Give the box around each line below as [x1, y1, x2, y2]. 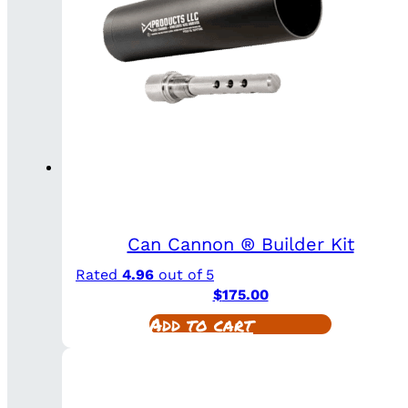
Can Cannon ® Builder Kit [127, 232, 354, 255]
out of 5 [154, 265, 214, 283]
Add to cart [149, 311, 253, 337]
